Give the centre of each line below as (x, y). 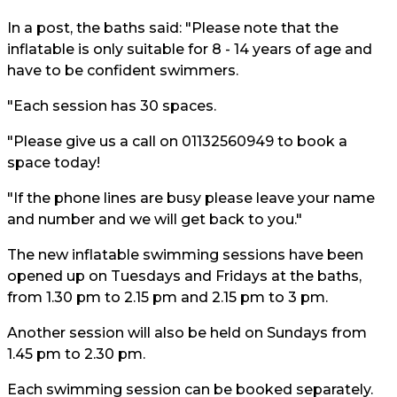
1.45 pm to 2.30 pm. (76, 354)
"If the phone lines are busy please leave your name (191, 198)
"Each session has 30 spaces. (112, 106)
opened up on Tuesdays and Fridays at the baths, (184, 276)
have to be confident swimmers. (123, 70)
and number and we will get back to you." (155, 219)
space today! (54, 163)
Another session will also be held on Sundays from (187, 333)
